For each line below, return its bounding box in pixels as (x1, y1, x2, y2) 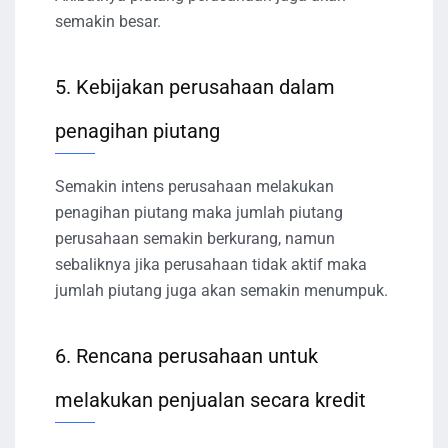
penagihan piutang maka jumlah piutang (55, 202, 343, 222)
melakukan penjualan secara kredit (55, 387, 366, 412)
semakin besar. (55, 11, 161, 31)
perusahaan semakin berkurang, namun (55, 228, 335, 248)
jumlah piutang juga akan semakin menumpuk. (55, 280, 388, 300)
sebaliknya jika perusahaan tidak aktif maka (55, 254, 367, 274)
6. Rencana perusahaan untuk (55, 343, 318, 368)
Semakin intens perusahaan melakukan (55, 176, 334, 196)
